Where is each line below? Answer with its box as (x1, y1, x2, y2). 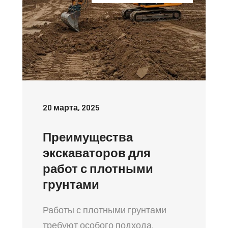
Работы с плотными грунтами (43, 204, 166, 215)
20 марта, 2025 (43, 102, 100, 112)
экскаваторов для (43, 145, 151, 160)
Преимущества (43, 129, 133, 144)
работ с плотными (43, 160, 153, 176)
